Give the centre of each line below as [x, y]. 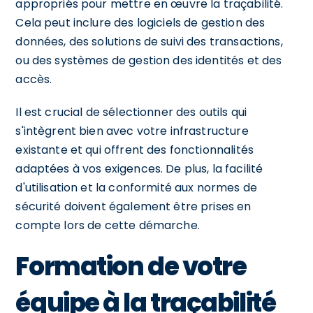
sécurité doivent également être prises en [133, 206]
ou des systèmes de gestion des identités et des [149, 60]
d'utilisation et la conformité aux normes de [136, 187]
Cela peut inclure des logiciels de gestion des [140, 22]
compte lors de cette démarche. [108, 225]
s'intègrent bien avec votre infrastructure [132, 131]
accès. [34, 79]
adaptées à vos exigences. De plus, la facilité [139, 168]
